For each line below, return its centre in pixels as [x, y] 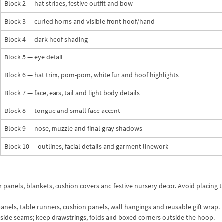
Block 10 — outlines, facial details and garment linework [86, 146]
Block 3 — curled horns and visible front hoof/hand [80, 21]
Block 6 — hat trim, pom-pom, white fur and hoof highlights [92, 75]
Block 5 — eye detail [34, 57]
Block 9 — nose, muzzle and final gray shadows [73, 128]
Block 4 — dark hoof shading [46, 39]
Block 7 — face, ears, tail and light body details [72, 92]
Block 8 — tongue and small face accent [62, 110]
